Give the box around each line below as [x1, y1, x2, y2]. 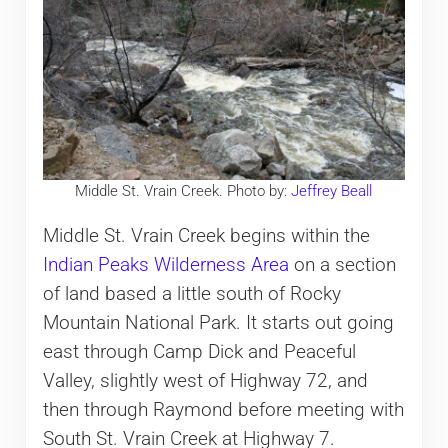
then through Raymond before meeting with [42, 398, 404, 421]
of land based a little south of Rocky [42, 282, 341, 305]
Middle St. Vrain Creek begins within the [42, 224, 370, 247]
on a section [288, 253, 396, 276]
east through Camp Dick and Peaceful [42, 340, 356, 363]
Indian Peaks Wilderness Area [42, 253, 289, 276]
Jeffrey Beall [291, 182, 373, 201]
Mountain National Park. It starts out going [42, 311, 394, 334]
